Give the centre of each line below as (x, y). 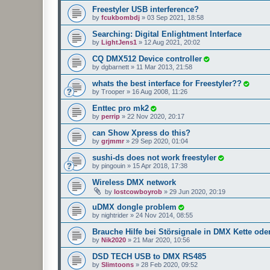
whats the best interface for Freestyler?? (167, 83)
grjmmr (113, 141)
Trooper (113, 91)
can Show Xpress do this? (141, 133)
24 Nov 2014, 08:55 (164, 215)
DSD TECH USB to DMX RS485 (149, 256)
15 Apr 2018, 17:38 (160, 165)
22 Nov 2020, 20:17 (156, 116)
